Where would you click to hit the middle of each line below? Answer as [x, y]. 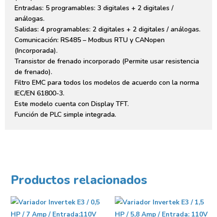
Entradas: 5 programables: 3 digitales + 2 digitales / [94, 8]
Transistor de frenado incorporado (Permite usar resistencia [107, 62]
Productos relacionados [79, 180]
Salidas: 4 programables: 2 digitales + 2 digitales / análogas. [108, 30]
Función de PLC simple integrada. [65, 115]
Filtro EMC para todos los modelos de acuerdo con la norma [107, 83]
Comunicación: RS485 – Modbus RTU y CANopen [90, 40]
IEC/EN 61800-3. [39, 93]
